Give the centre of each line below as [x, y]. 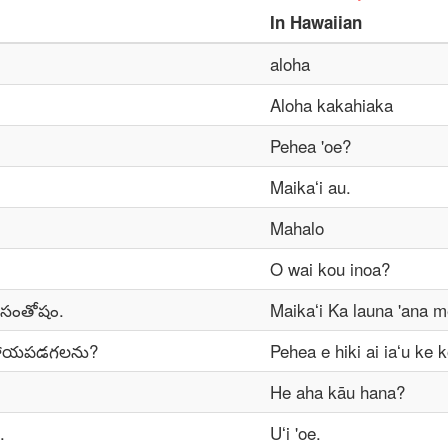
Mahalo [297, 227]
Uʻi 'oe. [295, 432]
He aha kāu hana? [337, 391]
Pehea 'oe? [310, 145]
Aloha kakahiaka [331, 104]
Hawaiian [326, 22]
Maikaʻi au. [310, 186]
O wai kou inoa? [330, 268]
